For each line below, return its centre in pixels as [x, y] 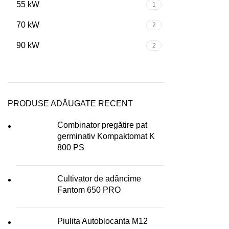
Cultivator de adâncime [99, 179]
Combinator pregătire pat [102, 125]
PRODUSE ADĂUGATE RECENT [70, 104]
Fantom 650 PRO [89, 190]
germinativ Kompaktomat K [106, 136]
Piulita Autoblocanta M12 [102, 221]
